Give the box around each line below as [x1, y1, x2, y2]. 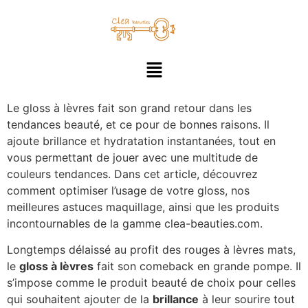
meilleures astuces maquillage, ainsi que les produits [7, 199, 279, 214]
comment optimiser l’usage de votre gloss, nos [7, 183, 250, 197]
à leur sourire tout [199, 292, 295, 307]
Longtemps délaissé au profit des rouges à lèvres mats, [7, 243, 296, 257]
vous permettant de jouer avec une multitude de [7, 150, 258, 164]
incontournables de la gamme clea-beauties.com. [7, 216, 263, 230]
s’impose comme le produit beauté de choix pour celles [7, 276, 296, 290]
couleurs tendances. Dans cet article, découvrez [7, 166, 258, 181]
